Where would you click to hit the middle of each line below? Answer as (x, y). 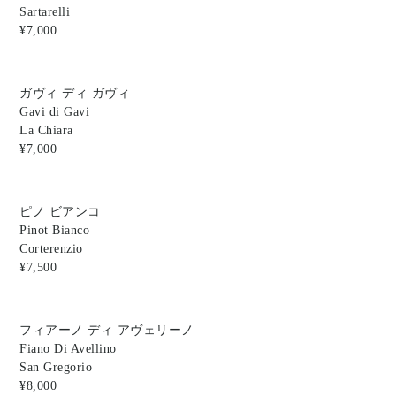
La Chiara (46, 131)
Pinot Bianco (55, 231)
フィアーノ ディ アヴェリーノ (107, 331)
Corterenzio (51, 249)
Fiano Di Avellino (68, 349)
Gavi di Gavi (55, 112)
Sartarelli (45, 12)
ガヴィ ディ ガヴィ (75, 94)
